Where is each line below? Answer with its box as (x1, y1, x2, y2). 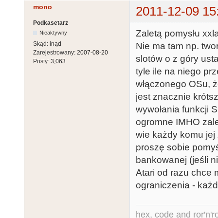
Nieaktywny (39, 29, 68, 36)
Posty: (33, 57, 51, 65)
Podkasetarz (33, 19, 68, 26)
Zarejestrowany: (33, 49, 77, 56)
